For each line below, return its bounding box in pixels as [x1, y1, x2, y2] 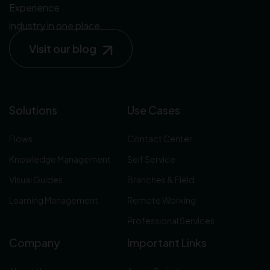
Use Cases [127, 103, 181, 117]
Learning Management [9, 195, 98, 206]
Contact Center [127, 133, 193, 144]
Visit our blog [29, 42, 96, 55]
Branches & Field [127, 174, 195, 185]
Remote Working [127, 195, 196, 206]
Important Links [127, 236, 207, 250]
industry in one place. [9, 19, 103, 32]
